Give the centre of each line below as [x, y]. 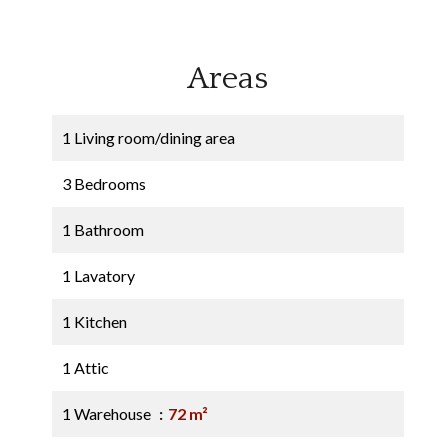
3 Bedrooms [104, 183]
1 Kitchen [94, 321]
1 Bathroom [103, 229]
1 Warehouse [108, 413]
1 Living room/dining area [148, 137]
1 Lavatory [98, 275]
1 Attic [85, 367]
